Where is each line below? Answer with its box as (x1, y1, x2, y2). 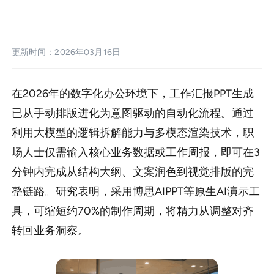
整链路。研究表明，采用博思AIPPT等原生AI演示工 (11, 184, 260, 198)
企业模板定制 (28, 17, 80, 28)
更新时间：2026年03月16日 (11, 46, 121, 57)
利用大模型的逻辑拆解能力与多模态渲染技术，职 (11, 125, 254, 139)
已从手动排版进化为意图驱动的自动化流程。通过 (11, 106, 254, 120)
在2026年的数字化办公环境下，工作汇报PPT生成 (11, 86, 254, 100)
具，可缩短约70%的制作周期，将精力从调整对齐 (11, 204, 254, 218)
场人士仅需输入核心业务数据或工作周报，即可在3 (11, 145, 260, 159)
